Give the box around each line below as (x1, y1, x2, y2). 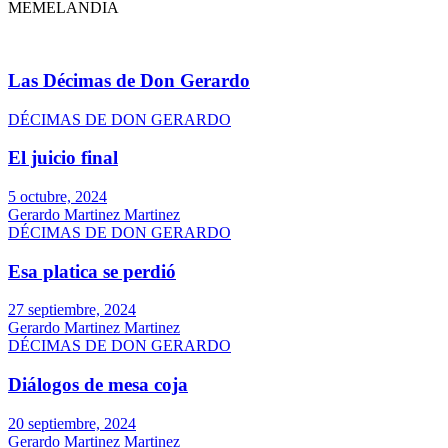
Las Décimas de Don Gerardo (8, 69, 250, 91)
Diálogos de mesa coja (8, 374, 188, 396)
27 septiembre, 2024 (8, 301, 136, 319)
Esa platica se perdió (8, 260, 176, 282)
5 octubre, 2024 (8, 188, 107, 205)
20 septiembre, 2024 (8, 414, 136, 432)
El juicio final (8, 147, 118, 169)
